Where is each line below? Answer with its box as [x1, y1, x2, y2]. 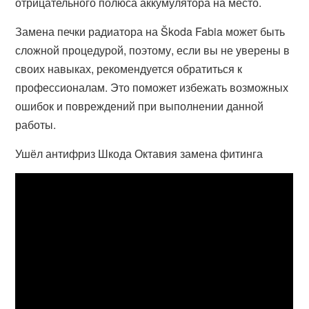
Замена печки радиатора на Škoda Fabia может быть [15, 23, 286, 39]
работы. [15, 117, 57, 132]
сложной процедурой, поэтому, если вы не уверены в [15, 42, 290, 58]
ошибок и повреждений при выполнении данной [15, 98, 264, 114]
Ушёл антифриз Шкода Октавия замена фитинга [15, 146, 263, 161]
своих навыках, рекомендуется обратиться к [15, 61, 243, 77]
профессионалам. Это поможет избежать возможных [15, 79, 289, 95]
